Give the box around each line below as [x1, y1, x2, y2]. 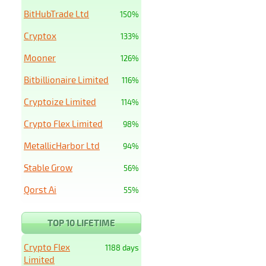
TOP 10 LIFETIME [47, 217, 115, 228]
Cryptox [24, 30, 56, 41]
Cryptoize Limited [24, 96, 96, 107]
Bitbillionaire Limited [24, 74, 109, 85]
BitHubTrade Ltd [24, 8, 89, 19]
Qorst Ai [24, 184, 56, 195]
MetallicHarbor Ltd [24, 140, 100, 151]
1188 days [105, 243, 139, 252]
